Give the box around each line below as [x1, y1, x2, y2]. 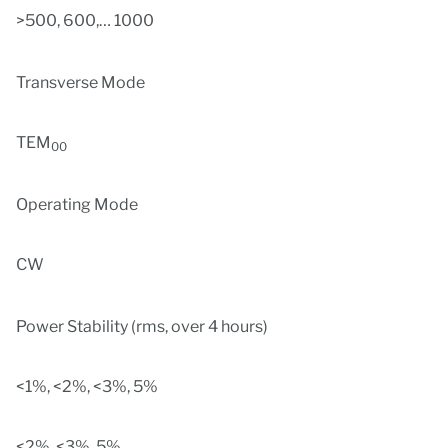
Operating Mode [16, 195, 138, 214]
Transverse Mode [16, 73, 145, 92]
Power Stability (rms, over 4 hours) [16, 317, 268, 336]
